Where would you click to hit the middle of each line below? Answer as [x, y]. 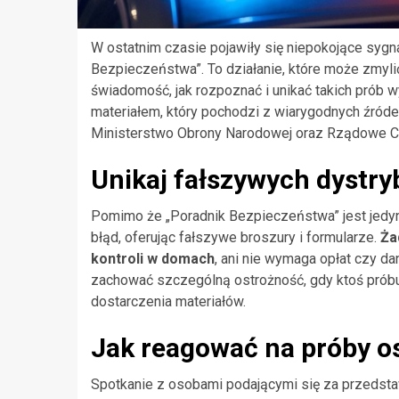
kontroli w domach [153, 258]
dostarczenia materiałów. [168, 301]
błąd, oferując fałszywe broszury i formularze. [236, 237]
